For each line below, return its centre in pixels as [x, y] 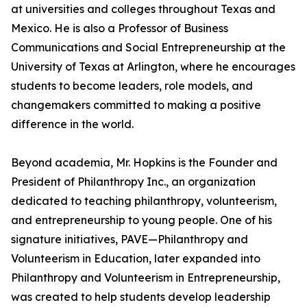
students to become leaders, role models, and [132, 86]
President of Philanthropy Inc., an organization [133, 182]
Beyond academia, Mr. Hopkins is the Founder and [144, 163]
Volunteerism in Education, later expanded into [136, 259]
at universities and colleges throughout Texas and [143, 9]
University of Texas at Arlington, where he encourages [153, 67]
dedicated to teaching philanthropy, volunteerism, [144, 201]
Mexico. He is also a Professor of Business [120, 28]
